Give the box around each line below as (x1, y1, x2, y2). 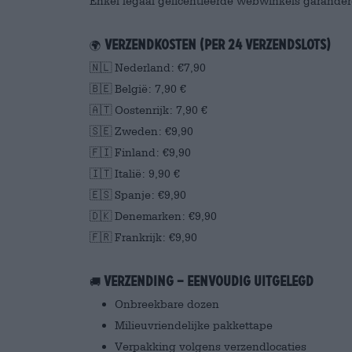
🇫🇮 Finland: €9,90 (90, 145, 191, 159)
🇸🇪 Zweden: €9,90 (90, 124, 193, 138)
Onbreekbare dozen (115, 297, 219, 311)
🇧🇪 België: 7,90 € (90, 82, 186, 96)
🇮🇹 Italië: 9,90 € (90, 167, 180, 181)
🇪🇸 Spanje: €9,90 (90, 188, 186, 202)
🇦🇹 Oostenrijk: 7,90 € (90, 103, 207, 117)
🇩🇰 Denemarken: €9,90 (90, 209, 217, 223)
